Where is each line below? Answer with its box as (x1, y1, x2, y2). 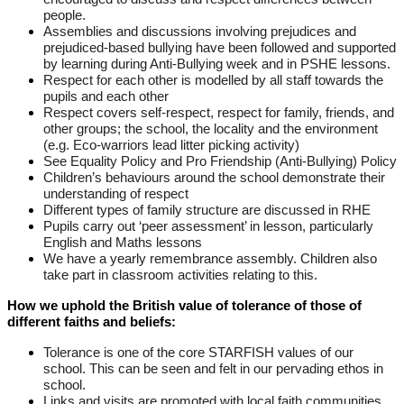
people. (43, 8, 86, 23)
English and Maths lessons (43, 235, 202, 251)
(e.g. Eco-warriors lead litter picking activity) (43, 138, 299, 153)
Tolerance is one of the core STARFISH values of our (43, 345, 353, 361)
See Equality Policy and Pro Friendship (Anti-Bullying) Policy (43, 154, 397, 170)
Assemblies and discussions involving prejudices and (43, 24, 356, 40)
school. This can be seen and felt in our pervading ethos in (43, 362, 383, 377)
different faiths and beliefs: (7, 315, 176, 330)
